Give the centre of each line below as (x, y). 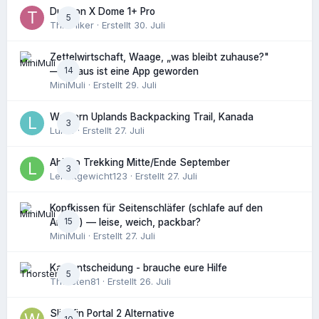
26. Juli (155, 281)
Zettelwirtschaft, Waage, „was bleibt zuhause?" (159, 57)
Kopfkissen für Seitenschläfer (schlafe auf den (156, 208)
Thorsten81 (75, 281)
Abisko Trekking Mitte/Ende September (140, 162)
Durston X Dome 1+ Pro (103, 11)
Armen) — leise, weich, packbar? (125, 222)
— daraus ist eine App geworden (124, 71)
